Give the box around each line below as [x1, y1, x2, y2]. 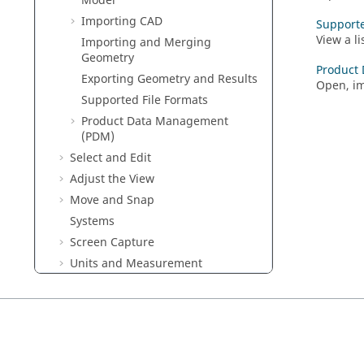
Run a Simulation [70, 297, 163, 314]
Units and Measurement [70, 254, 202, 272]
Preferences [70, 339, 135, 357]
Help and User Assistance [70, 318, 209, 336]
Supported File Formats [81, 91, 208, 109]
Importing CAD [81, 12, 162, 30]
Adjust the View [70, 170, 154, 188]
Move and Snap [70, 191, 154, 209]
